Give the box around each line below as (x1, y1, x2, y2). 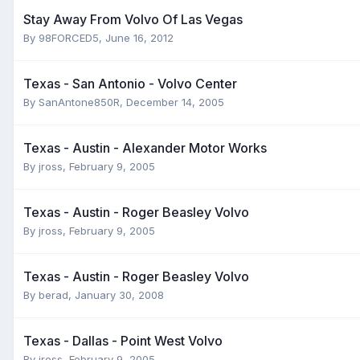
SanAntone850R (39, 95, 120, 108)
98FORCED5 (39, 31, 99, 44)
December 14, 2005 (126, 95, 224, 108)
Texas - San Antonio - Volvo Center (23, 75, 237, 92)
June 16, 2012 (105, 31, 174, 44)
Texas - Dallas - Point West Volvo (23, 332, 223, 349)
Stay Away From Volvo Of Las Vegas (23, 10, 243, 27)
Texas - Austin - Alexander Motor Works (23, 139, 267, 156)
